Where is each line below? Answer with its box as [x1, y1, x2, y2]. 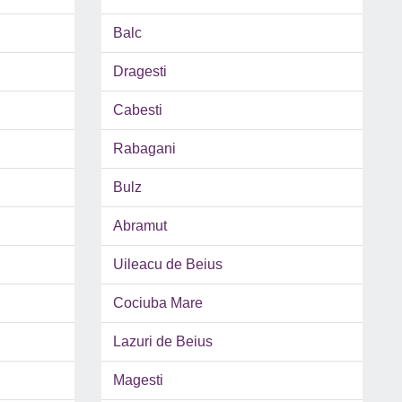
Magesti [112, 372, 163, 389]
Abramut [112, 218, 167, 234]
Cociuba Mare [112, 295, 203, 311]
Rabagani [112, 141, 176, 157]
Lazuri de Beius [112, 334, 213, 350]
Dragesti [112, 64, 167, 80]
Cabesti [112, 102, 162, 118]
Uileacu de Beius [112, 257, 223, 273]
